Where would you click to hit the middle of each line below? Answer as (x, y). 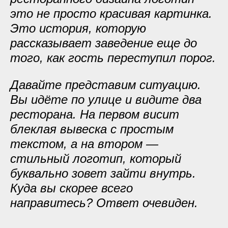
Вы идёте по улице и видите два (106, 99)
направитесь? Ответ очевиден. (104, 203)
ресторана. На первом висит (95, 114)
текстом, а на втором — (84, 144)
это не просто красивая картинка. (111, 13)
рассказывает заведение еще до (104, 43)
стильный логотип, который (96, 159)
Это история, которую (78, 28)
